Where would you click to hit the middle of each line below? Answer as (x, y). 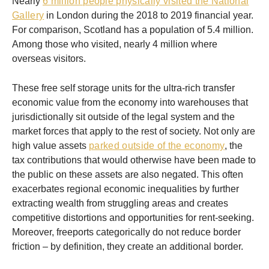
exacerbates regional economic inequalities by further (125, 189)
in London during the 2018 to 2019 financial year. (149, 16)
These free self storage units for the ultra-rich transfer (123, 88)
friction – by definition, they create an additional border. (128, 247)
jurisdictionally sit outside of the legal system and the (123, 117)
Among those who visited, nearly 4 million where (115, 44)
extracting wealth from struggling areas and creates (120, 204)
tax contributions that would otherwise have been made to (134, 160)
